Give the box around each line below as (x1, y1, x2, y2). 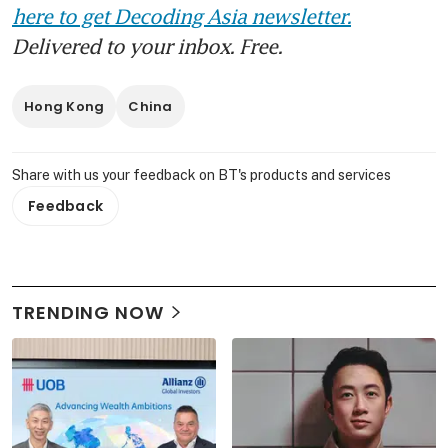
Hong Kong (24, 96, 105, 116)
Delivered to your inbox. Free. (12, 33, 282, 58)
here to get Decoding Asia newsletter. (12, 3, 351, 28)
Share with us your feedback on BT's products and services (12, 166, 391, 183)
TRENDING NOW (12, 299, 164, 325)
